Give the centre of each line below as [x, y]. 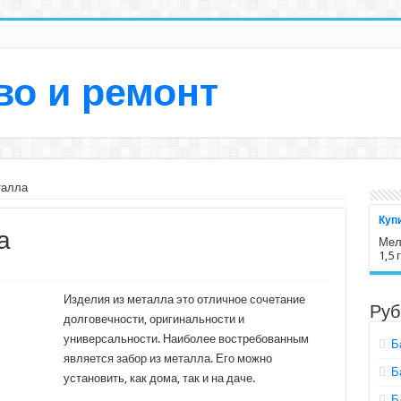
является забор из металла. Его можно [167, 358]
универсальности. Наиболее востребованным [186, 339]
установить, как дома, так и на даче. [159, 378]
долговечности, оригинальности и [154, 319]
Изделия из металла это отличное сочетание [184, 299]
